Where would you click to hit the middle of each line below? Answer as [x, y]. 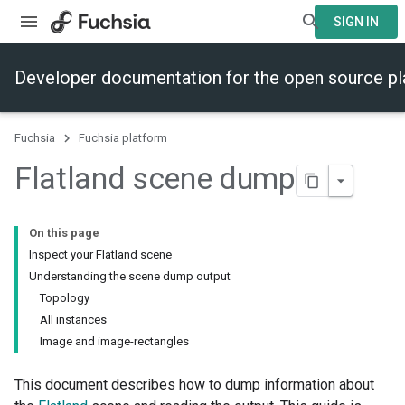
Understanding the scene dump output [130, 277]
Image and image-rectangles [114, 342]
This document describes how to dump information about [194, 385]
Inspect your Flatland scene [100, 255]
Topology [65, 298]
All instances [73, 320]
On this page [64, 233]
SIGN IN [356, 22]
